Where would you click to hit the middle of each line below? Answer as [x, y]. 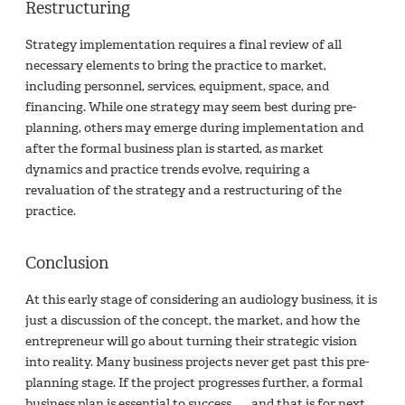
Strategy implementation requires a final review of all [184, 44]
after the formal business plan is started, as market [174, 148]
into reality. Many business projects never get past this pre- [197, 362]
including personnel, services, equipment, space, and [177, 86]
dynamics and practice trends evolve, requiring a [168, 169]
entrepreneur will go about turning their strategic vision [191, 341]
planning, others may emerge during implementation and [194, 127]
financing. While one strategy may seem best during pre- [191, 107]
